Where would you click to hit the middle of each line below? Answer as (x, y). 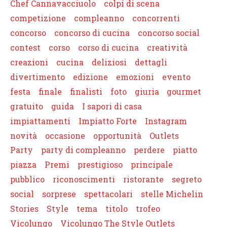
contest (25, 47)
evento (176, 77)
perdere (149, 150)
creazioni (29, 62)
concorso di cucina (92, 32)
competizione (38, 18)
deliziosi (109, 62)
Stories (24, 209)
